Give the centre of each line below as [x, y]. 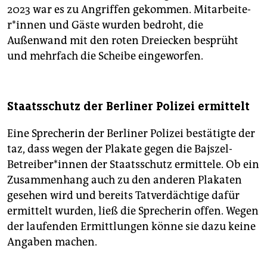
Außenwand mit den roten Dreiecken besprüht [123, 41]
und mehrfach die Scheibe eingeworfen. [105, 56]
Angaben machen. [52, 242]
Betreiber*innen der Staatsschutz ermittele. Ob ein [133, 165]
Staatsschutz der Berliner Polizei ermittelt [128, 107]
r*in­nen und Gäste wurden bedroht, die [105, 25]
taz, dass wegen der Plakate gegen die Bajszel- [120, 149]
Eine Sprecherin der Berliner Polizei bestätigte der [131, 134]
